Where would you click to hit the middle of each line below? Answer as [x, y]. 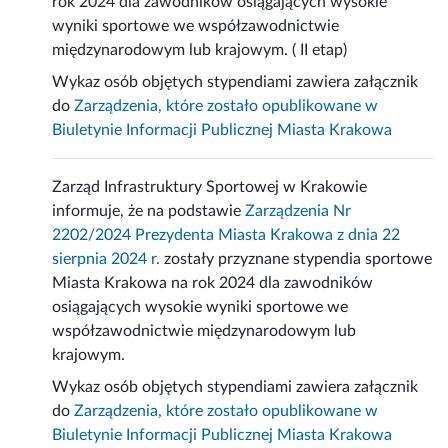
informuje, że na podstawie [149, 211]
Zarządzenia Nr [298, 211]
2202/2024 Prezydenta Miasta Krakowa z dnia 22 [226, 235]
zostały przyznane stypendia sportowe [296, 259]
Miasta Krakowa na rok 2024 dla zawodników [213, 283]
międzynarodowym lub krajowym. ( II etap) [200, 50]
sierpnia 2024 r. [106, 259]
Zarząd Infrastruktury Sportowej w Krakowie [210, 187]
